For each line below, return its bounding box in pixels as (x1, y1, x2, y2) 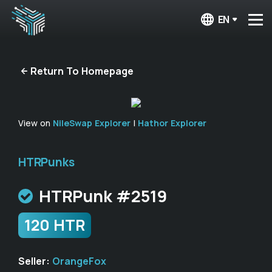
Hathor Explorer (138, 117, 206, 129)
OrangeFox (52, 254, 106, 268)
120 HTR (24, 214, 85, 236)
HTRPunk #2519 (39, 185, 167, 207)
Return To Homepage (30, 64, 134, 78)
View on (18, 117, 53, 129)
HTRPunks (18, 154, 75, 170)
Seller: (18, 254, 52, 268)
